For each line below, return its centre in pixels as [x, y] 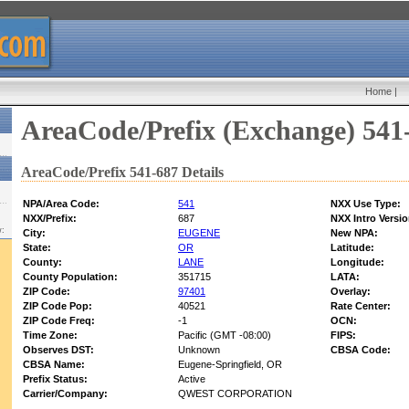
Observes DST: [58, 350]
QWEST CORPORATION [235, 394]
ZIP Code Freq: [59, 321]
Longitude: [357, 262]
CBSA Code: [361, 350]
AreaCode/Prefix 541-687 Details [122, 173]
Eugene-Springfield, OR [230, 365]
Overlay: [351, 292]
